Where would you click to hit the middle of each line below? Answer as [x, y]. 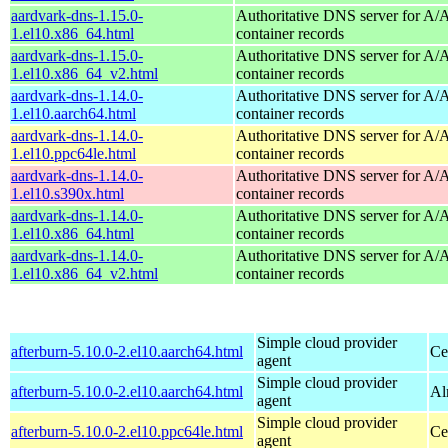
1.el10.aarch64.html [73, 113]
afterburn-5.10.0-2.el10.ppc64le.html [127, 431]
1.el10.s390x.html [67, 193]
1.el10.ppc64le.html [73, 153]
